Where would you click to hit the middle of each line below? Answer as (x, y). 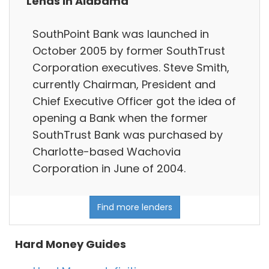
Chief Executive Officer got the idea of (134, 101)
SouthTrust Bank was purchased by (128, 134)
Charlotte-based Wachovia (107, 151)
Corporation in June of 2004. (109, 168)
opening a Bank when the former (120, 118)
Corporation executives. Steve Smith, (131, 67)
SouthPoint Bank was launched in (121, 34)
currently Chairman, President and (124, 84)
